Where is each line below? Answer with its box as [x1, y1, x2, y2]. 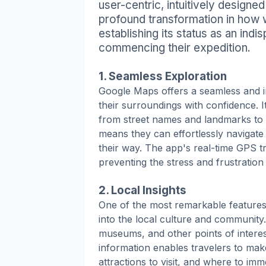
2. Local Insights [99, 183, 186, 197]
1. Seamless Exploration [99, 69, 227, 83]
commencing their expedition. [99, 40, 251, 55]
